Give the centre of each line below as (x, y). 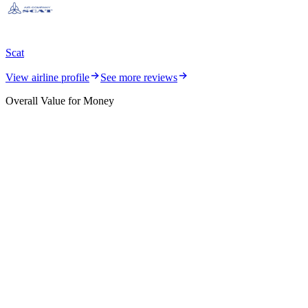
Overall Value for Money (60, 100)
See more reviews (139, 77)
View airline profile (47, 77)
